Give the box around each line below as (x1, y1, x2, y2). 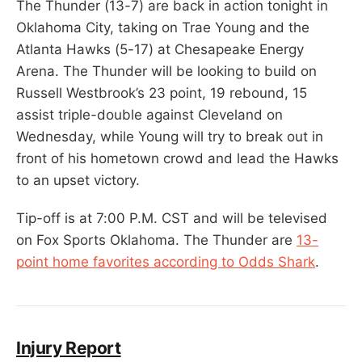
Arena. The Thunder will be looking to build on (16, 62, 317, 79)
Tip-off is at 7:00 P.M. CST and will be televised (16, 209, 327, 226)
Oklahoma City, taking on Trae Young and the (16, 19, 309, 36)
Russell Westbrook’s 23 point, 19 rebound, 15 (16, 84, 307, 101)
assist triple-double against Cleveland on (16, 106, 283, 123)
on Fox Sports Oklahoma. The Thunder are (16, 231, 297, 248)
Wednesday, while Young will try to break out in (16, 128, 323, 145)
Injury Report (16, 337, 121, 358)
